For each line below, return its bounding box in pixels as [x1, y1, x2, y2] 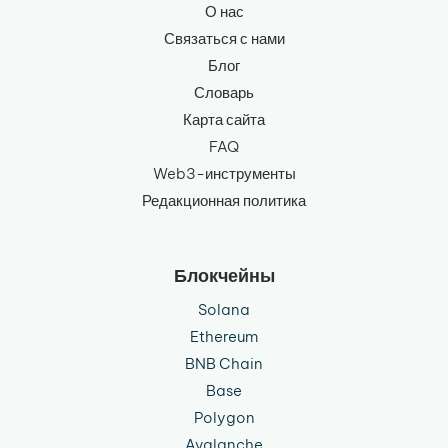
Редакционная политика [142, 191, 306, 211]
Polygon [193, 408, 255, 428]
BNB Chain [185, 354, 263, 374]
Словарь [194, 83, 254, 103]
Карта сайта [183, 110, 265, 130]
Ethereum [190, 327, 258, 347]
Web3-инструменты [152, 164, 296, 184]
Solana [198, 300, 250, 320]
